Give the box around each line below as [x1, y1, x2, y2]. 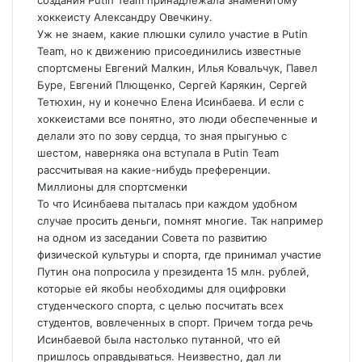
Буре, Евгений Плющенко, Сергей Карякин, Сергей [37, 78, 307, 91]
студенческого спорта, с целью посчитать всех [37, 299, 284, 312]
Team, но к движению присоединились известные [37, 44, 301, 57]
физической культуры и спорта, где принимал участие [37, 248, 322, 261]
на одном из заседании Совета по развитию [37, 231, 267, 244]
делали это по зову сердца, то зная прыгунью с [37, 129, 287, 142]
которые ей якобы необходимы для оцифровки [37, 282, 286, 295]
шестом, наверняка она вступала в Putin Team [37, 146, 279, 159]
